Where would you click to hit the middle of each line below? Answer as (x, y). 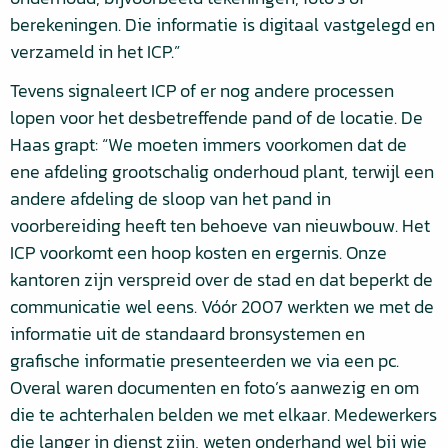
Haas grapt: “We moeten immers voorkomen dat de (208, 144)
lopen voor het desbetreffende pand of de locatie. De (216, 117)
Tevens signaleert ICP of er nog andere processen (202, 90)
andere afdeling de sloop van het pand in (170, 198)
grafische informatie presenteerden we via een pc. (204, 360)
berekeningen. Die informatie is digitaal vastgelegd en (222, 24)
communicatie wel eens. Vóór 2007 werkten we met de (222, 306)
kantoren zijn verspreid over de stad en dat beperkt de (221, 279)
